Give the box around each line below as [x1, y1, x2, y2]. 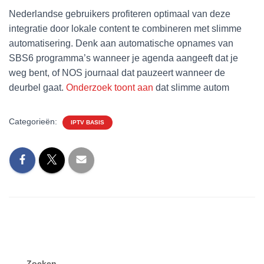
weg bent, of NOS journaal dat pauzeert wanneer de [9, 67, 225, 78]
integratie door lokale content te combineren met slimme [9, 23, 242, 34]
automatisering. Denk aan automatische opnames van [9, 38, 233, 48]
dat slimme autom [153, 82, 229, 93]
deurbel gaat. [9, 82, 66, 93]
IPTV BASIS [71, 118, 104, 126]
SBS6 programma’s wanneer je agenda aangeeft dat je [9, 52, 238, 63]
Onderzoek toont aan [66, 82, 153, 93]
